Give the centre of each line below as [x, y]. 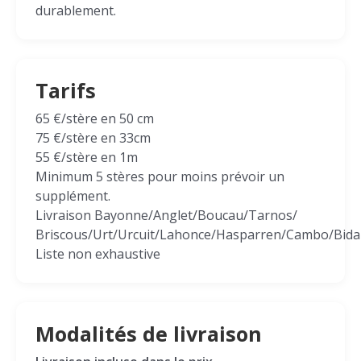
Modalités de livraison [149, 334]
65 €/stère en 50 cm [95, 118]
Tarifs [66, 90]
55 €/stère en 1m [87, 157]
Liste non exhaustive [98, 254]
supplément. [73, 196]
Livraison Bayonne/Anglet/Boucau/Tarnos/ [166, 215]
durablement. [76, 10]
